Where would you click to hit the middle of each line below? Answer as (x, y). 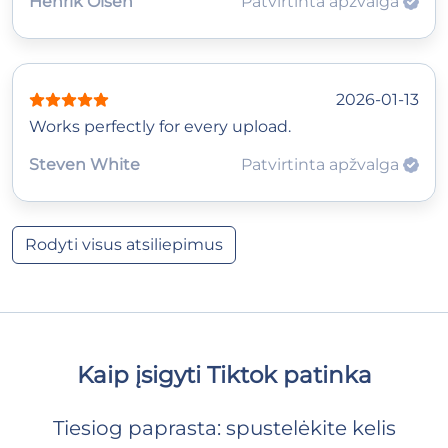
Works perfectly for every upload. (160, 126)
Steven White (84, 164)
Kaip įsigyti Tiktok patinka (224, 374)
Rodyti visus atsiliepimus (124, 244)
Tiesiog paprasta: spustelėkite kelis (224, 427)
